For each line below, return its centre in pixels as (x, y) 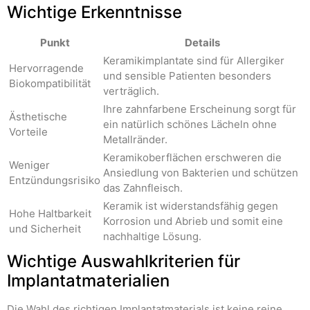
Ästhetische (38, 117)
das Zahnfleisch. (143, 188)
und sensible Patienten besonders (187, 76)
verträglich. (131, 91)
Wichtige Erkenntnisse (94, 12)
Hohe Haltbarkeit (50, 214)
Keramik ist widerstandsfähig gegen (191, 206)
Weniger (29, 165)
